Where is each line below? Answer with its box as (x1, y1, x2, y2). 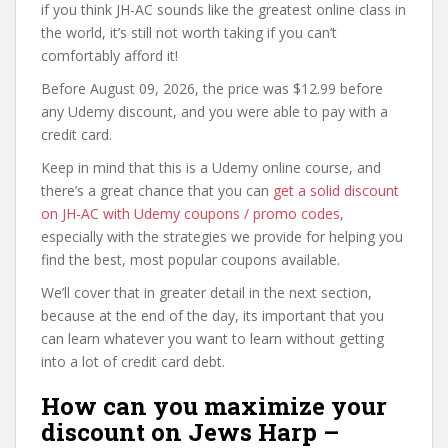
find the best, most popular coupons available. (41, 249, 340, 269)
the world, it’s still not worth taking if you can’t (41, 22, 337, 42)
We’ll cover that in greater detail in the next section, (41, 282, 372, 302)
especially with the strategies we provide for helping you (41, 226, 403, 246)
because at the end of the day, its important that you (41, 305, 384, 325)
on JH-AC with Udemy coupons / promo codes (41, 203, 340, 223)
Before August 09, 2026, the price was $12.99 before (41, 78, 383, 98)
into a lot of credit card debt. (41, 351, 225, 371)
